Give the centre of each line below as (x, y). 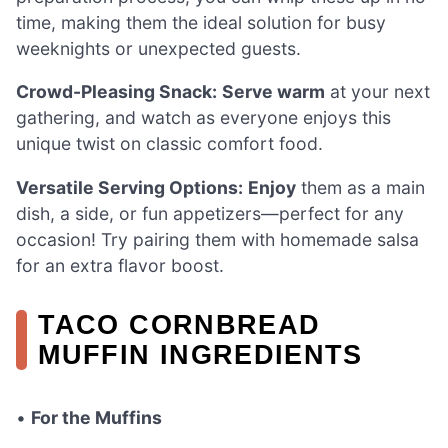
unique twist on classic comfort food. (169, 144)
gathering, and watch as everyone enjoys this (203, 118)
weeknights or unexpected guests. (158, 48)
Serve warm (273, 92)
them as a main (360, 187)
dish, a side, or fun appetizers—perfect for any (210, 213)
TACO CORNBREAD (179, 324)
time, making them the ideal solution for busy (201, 22)
